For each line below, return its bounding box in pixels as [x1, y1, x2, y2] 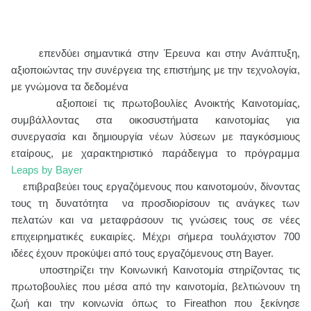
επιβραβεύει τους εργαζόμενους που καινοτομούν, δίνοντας [23, 180, 300, 192]
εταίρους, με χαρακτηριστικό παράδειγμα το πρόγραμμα [11, 147, 300, 159]
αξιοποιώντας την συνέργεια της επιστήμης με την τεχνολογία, [11, 64, 300, 76]
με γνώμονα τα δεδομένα [11, 81, 128, 92]
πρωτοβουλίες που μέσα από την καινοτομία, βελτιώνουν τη [11, 280, 300, 292]
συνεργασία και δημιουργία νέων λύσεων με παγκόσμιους [11, 131, 300, 142]
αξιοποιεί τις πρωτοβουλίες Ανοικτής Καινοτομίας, [56, 97, 301, 109]
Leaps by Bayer [11, 164, 83, 176]
